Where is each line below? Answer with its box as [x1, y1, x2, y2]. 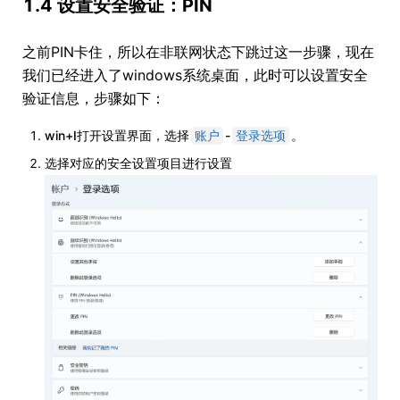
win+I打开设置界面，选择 [45, 128, 189, 143]
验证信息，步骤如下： [22, 89, 165, 107]
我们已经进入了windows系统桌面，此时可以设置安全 [22, 66, 368, 84]
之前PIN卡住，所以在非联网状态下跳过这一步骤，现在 [22, 43, 374, 61]
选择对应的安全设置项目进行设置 [45, 155, 232, 171]
